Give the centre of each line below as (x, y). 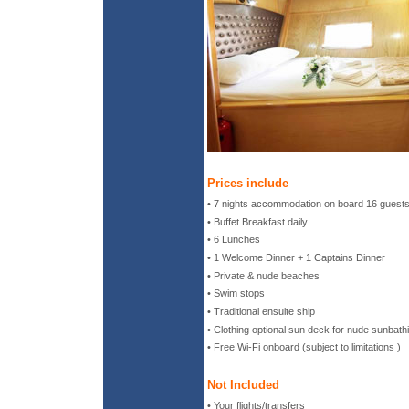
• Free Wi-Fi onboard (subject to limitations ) (304, 347)
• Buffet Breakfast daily (257, 221)
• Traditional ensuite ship (261, 312)
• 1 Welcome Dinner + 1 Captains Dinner (296, 258)
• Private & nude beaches (263, 275)
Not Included (243, 384)
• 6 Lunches (234, 240)
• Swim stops (236, 294)
